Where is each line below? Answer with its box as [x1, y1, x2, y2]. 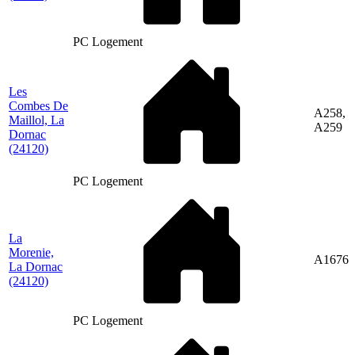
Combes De [9, 98, 68, 113]
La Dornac [9, 259, 63, 273]
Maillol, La [9, 113, 64, 127]
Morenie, [9, 245, 54, 259]
